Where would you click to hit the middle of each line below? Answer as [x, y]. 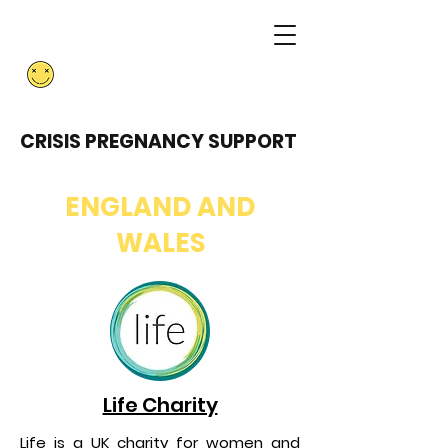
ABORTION [87, 32]
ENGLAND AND [160, 207]
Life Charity [160, 405]
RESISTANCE [139, 74]
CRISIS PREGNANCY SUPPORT [158, 141]
